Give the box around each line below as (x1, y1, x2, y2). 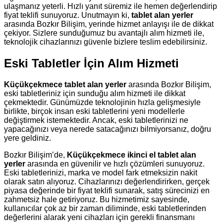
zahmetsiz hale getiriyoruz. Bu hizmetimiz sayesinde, (4, 195, 189, 204)
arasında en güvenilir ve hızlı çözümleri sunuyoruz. (25, 159, 205, 168)
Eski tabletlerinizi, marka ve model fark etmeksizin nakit (4, 168, 197, 177)
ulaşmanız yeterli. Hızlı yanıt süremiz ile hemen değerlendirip (4, 1, 217, 10)
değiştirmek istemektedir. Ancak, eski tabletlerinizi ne (4, 115, 188, 124)
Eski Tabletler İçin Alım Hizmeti (4, 56, 179, 70)
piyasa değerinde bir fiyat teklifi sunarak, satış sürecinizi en (4, 186, 210, 195)
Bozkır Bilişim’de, (4, 150, 67, 159)
